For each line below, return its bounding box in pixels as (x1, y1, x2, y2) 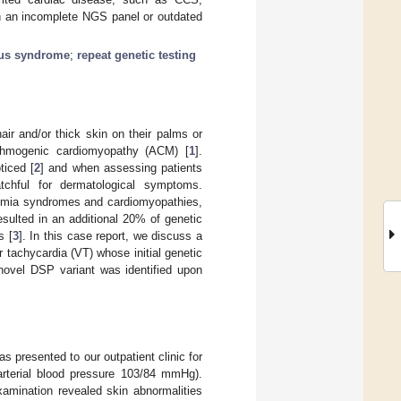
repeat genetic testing (77, 47, 196, 62)
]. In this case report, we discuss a (18, 228, 203, 243)
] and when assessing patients (40, 160, 203, 175)
